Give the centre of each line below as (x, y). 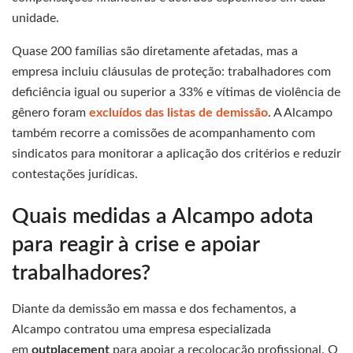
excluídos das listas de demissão (178, 113)
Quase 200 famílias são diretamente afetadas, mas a (155, 52)
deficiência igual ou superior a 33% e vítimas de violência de (176, 93)
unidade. (35, 19)
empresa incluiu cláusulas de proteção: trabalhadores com (171, 72)
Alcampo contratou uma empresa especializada (141, 329)
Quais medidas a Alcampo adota (163, 217)
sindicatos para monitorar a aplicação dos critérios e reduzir (176, 154)
